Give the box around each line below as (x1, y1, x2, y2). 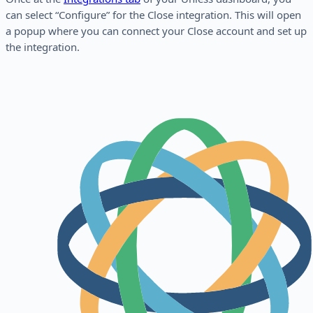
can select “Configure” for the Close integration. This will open (6, 8, 301, 22)
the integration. (6, 40, 80, 54)
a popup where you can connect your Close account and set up (6, 24, 307, 38)
